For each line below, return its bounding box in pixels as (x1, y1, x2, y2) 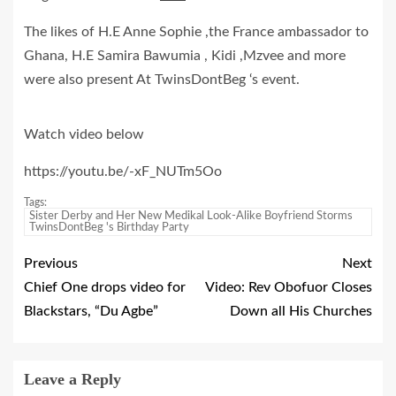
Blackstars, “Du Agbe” (24, 304, 158, 319)
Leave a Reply (24, 370, 121, 389)
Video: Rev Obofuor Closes (205, 280, 372, 295)
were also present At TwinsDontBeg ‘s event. (24, 72, 300, 88)
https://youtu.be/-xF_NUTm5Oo (24, 164, 222, 179)
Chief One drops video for (24, 280, 186, 295)
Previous (24, 256, 78, 271)
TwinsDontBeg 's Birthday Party (29, 222, 189, 234)
